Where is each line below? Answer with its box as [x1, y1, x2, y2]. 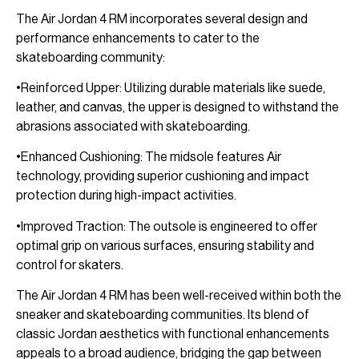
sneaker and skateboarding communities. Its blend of [16, 307, 309, 323]
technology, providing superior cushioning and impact [16, 168, 309, 184]
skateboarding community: [16, 49, 165, 65]
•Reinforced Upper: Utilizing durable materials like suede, [16, 80, 325, 96]
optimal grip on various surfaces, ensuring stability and [16, 237, 314, 253]
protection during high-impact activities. [16, 188, 236, 204]
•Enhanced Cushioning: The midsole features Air [16, 149, 281, 165]
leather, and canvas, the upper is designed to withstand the [16, 99, 339, 115]
